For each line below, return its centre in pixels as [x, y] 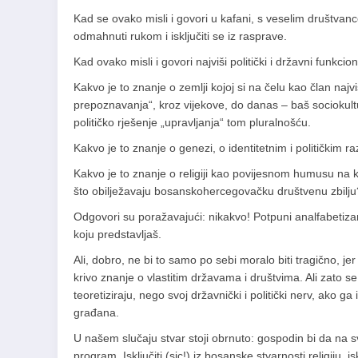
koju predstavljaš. [117, 234]
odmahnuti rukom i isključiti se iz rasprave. [180, 36]
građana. [96, 312]
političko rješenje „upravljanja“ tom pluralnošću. [192, 122]
